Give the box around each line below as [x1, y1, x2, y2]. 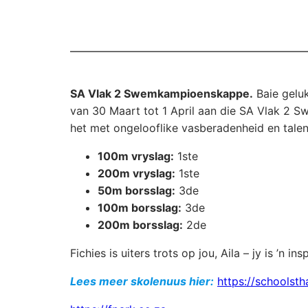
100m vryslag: [98, 149, 174, 164]
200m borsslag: [98, 218, 183, 232]
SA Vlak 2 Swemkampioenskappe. [70, 87, 253, 101]
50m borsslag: [98, 184, 175, 198]
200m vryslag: [98, 166, 175, 181]
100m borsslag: [98, 201, 181, 215]
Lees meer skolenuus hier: [70, 274, 214, 289]
